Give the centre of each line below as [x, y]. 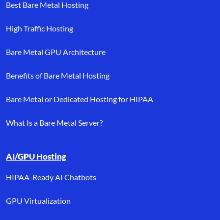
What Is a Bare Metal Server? [54, 123]
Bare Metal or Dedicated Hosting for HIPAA [80, 99]
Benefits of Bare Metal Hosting [58, 75]
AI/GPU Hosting [36, 156]
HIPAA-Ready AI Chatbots [51, 177]
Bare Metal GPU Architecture [56, 52]
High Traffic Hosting [40, 28]
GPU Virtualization [38, 201]
